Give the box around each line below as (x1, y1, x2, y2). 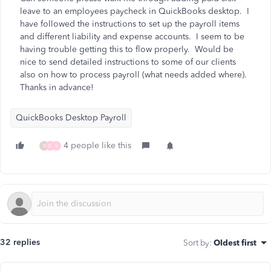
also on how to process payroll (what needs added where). (20, 70, 249, 80)
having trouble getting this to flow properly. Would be (20, 44, 233, 54)
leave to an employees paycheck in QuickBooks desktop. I (20, 6, 249, 16)
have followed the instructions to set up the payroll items (20, 19, 240, 29)
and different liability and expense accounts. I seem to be (20, 31, 244, 42)
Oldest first (214, 238, 256, 247)
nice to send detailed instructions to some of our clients (20, 57, 236, 67)
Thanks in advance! (20, 82, 94, 93)
